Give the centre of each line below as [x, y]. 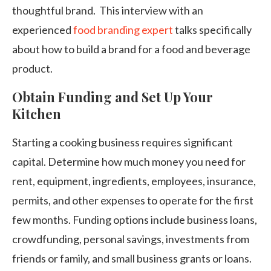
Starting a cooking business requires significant [122, 142]
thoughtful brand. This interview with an [108, 10]
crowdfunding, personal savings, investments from [131, 239]
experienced [43, 30]
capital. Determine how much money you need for [129, 162]
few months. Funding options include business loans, [135, 220]
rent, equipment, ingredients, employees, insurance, [134, 181]
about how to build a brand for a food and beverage [131, 49]
